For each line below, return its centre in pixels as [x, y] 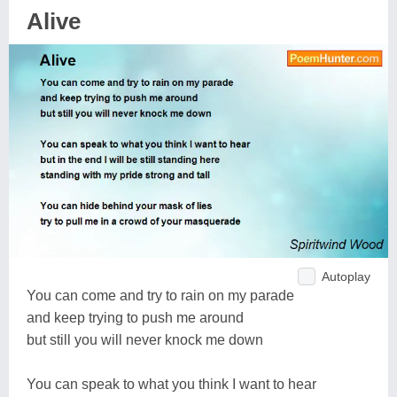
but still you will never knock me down [145, 339]
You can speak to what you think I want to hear [171, 384]
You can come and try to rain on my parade [160, 295]
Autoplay [346, 276]
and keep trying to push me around [135, 317]
